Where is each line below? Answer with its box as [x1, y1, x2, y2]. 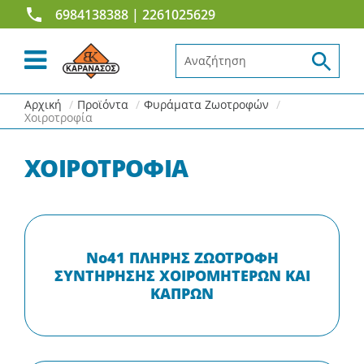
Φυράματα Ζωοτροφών [144, 97, 269, 112]
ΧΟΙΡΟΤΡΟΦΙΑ [24, 152, 188, 184]
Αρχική [24, 97, 62, 112]
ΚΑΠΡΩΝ [150, 284, 214, 303]
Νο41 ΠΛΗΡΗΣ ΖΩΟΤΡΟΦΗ [85, 248, 279, 267]
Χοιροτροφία [24, 110, 93, 125]
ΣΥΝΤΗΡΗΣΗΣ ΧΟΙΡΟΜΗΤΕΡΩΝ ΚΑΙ [54, 266, 310, 285]
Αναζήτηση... [176, 46, 264, 64]
